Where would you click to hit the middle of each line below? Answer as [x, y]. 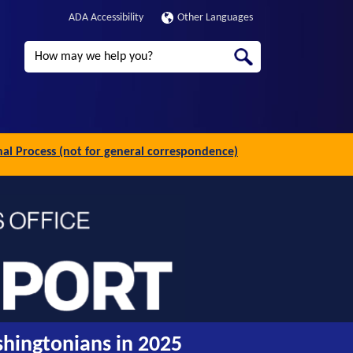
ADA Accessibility [106, 18]
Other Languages [215, 18]
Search [40, 48]
